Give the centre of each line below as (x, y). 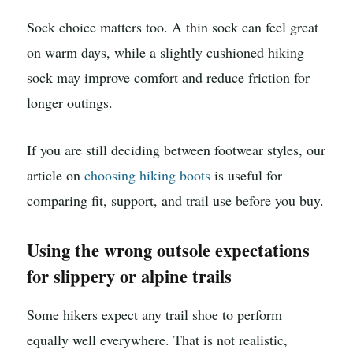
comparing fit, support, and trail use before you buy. (175, 201)
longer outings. (70, 103)
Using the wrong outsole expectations (168, 250)
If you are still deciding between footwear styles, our (176, 150)
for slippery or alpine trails (129, 276)
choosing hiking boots (147, 175)
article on (56, 175)
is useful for (246, 175)
